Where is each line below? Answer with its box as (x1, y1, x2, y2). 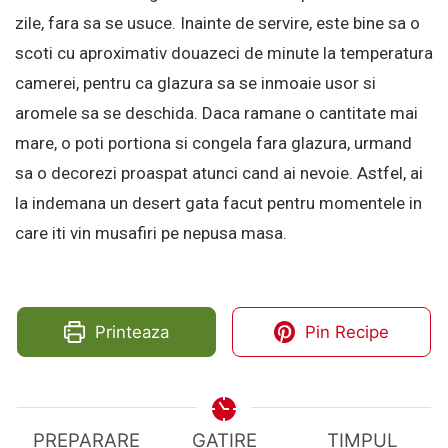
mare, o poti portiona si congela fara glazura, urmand (15, 133, 412, 154)
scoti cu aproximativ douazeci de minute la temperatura (15, 43, 433, 64)
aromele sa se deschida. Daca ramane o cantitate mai (15, 103, 418, 124)
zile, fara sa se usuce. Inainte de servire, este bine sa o (15, 13, 420, 34)
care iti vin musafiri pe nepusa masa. (15, 223, 287, 244)
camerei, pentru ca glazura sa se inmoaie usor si (15, 73, 376, 94)
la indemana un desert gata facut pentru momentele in (15, 193, 422, 214)
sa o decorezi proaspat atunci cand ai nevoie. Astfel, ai (15, 163, 423, 184)
